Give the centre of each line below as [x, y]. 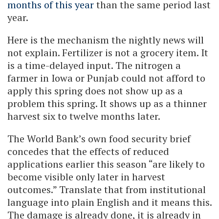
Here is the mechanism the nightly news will [106, 40]
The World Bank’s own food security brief [99, 138]
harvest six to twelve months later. [84, 116]
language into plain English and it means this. [109, 202]
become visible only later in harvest [86, 176]
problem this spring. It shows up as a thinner [107, 103]
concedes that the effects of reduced [88, 151]
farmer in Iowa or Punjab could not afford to [106, 78]
